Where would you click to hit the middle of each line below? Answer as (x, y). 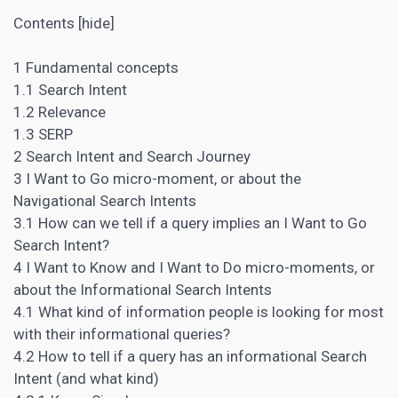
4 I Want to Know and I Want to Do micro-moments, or (194, 268)
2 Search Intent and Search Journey (132, 157)
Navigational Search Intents (105, 201)
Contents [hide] (64, 24)
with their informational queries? (122, 334)
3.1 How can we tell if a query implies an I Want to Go (190, 223)
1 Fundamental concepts (96, 68)
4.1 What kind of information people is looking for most (199, 312)
